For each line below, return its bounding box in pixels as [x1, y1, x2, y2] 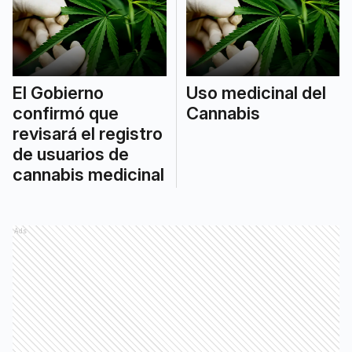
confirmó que [13, 102, 119, 123]
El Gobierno [13, 82, 104, 103]
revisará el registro [13, 123, 163, 144]
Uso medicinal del [185, 82, 326, 103]
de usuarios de [13, 143, 129, 164]
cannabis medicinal [13, 163, 164, 185]
